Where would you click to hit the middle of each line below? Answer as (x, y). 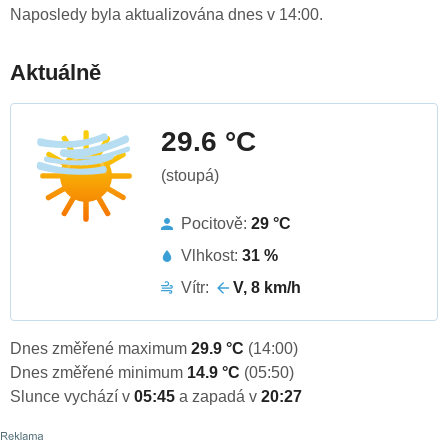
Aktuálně (55, 73)
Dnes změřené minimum (98, 373)
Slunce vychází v (72, 397)
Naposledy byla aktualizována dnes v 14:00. (166, 15)
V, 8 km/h (267, 288)
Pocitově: (216, 224)
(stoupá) (190, 176)
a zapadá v (220, 397)
